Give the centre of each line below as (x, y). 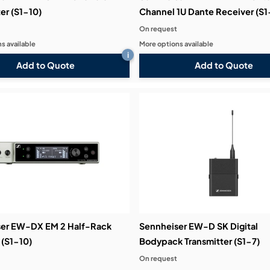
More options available (177, 43)
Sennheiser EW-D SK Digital (199, 226)
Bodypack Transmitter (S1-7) (200, 241)
